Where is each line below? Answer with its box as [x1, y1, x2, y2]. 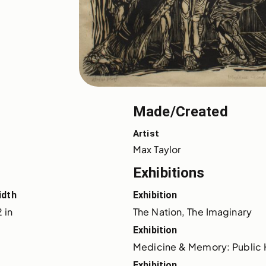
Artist [133, 128, 159, 140]
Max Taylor [133, 143, 182, 156]
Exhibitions [133, 164, 205, 182]
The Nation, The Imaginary [133, 205, 252, 218]
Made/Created [133, 103, 228, 121]
